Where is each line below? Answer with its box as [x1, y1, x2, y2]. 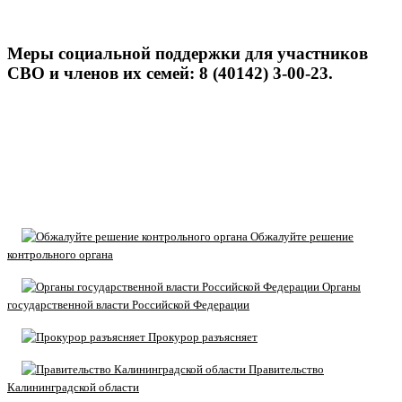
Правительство [246, 362, 324, 376]
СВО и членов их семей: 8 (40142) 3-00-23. [7, 63, 333, 83]
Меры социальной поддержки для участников [7, 43, 368, 63]
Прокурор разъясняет [145, 329, 258, 344]
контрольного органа [7, 247, 113, 261]
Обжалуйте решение [248, 229, 354, 243]
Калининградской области [7, 380, 139, 394]
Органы [319, 279, 361, 293]
